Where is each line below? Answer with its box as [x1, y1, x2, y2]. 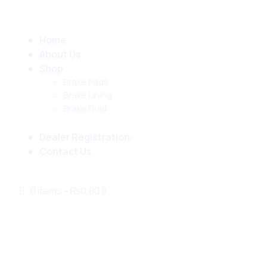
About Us [39, 48, 81, 61]
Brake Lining [63, 89, 112, 101]
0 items [30, 184, 63, 198]
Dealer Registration [39, 130, 130, 144]
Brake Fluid [63, 102, 107, 114]
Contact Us [39, 144, 92, 158]
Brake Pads [63, 76, 108, 88]
